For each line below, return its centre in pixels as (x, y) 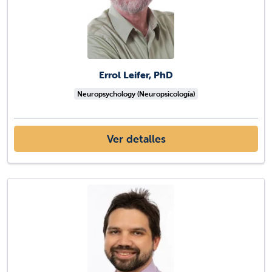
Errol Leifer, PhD (136, 74)
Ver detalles (136, 138)
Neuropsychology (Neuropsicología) (136, 93)
